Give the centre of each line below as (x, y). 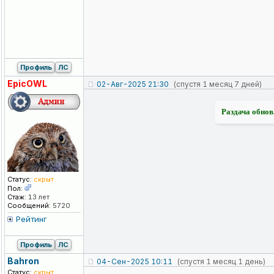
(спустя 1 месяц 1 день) (221, 262)
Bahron (23, 261)
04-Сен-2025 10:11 (135, 262)
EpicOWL (27, 84)
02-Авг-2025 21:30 (133, 84)
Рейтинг (31, 219)
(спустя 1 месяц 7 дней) (217, 84)
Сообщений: (29, 206)
